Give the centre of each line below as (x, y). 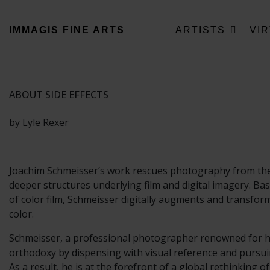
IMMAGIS (34, 30)
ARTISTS (202, 30)
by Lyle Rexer (39, 123)
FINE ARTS (94, 30)
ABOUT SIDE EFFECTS (59, 95)
